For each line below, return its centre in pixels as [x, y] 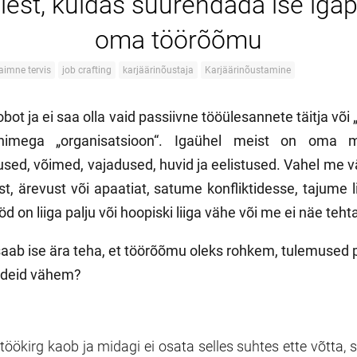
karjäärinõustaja [158, 70]
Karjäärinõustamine [248, 70]
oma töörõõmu [178, 40]
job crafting [87, 70]
